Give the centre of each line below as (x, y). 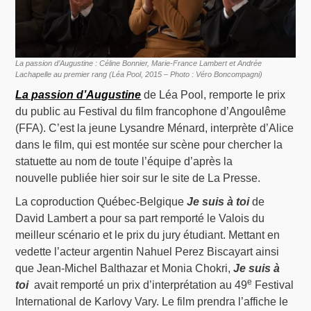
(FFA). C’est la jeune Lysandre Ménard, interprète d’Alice (155, 128)
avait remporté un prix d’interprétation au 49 (138, 285)
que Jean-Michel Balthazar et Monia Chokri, (125, 269)
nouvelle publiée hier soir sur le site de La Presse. (138, 178)
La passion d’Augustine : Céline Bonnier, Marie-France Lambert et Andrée (139, 64)
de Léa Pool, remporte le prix (213, 95)
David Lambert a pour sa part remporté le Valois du (140, 219)
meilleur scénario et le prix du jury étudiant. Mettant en (148, 235)
